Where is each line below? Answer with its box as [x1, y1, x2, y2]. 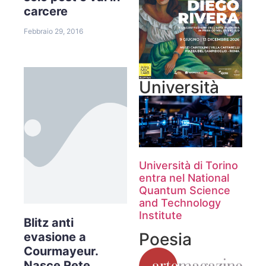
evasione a [24, 229, 86, 244]
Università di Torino [139, 159, 238, 172]
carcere [24, 4, 68, 18]
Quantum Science [139, 183, 230, 197]
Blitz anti [24, 215, 74, 230]
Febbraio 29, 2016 [24, 26, 83, 36]
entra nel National [139, 171, 229, 184]
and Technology [139, 196, 221, 209]
